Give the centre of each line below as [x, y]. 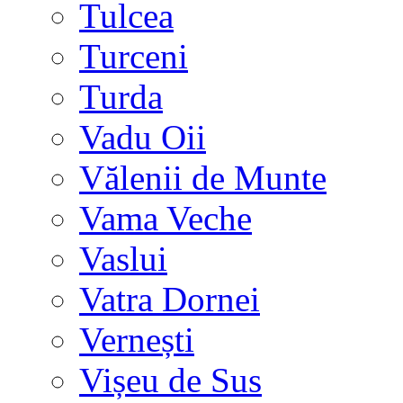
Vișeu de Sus [170, 380]
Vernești [137, 340]
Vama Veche [166, 218]
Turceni [134, 56]
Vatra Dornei [170, 299]
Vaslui [123, 259]
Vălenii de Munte [203, 178]
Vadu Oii [143, 137]
